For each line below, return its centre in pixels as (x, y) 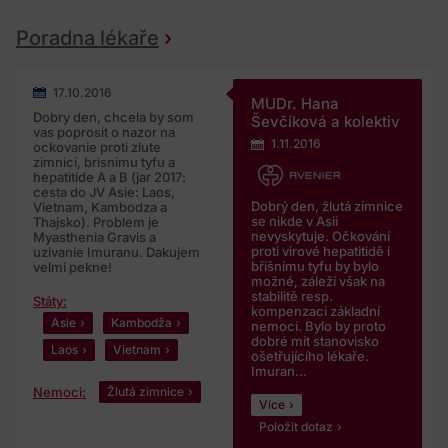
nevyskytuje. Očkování (320, 236)
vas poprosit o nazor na (104, 132)
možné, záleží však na (317, 281)
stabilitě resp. (291, 296)
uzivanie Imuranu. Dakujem (116, 252)
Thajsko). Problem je (96, 222)
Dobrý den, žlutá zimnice (326, 206)
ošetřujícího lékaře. (309, 356)
